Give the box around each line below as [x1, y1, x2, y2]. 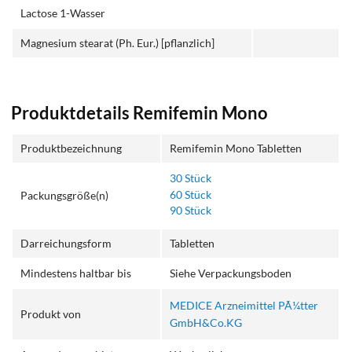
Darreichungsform [20, 236, 112, 251]
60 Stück [170, 187, 212, 201]
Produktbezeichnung [20, 141, 123, 156]
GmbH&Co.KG [170, 316, 243, 330]
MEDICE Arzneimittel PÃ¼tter [170, 299, 319, 313]
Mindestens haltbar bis [20, 266, 132, 280]
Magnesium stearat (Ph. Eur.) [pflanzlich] [20, 35, 215, 49]
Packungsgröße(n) [20, 189, 109, 203]
